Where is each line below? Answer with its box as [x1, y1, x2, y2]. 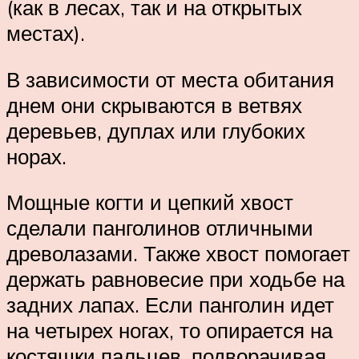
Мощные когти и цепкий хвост [6, 189, 293, 216]
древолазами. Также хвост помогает [6, 240, 350, 267]
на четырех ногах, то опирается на [6, 317, 333, 344]
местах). [6, 20, 85, 46]
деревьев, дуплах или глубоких [6, 117, 305, 143]
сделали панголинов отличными [6, 215, 313, 241]
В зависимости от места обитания [6, 66, 334, 92]
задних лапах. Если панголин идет [6, 292, 334, 318]
